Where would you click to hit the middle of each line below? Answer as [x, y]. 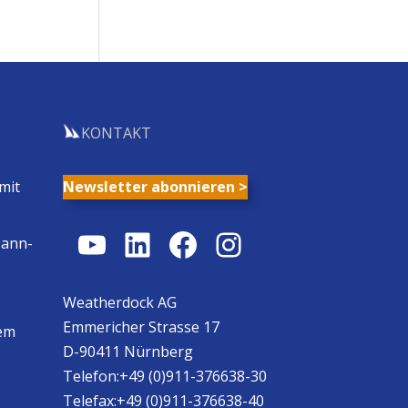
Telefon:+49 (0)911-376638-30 [164, 377]
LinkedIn [185, 243]
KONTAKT [116, 133]
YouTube [143, 243]
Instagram [289, 243]
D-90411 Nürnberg [127, 352]
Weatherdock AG [119, 303]
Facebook [239, 243]
